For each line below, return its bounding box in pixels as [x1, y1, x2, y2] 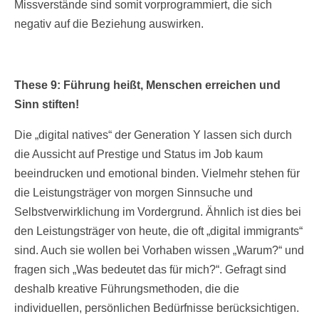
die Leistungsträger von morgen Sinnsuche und [14, 187, 253, 199]
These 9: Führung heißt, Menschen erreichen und [14, 79, 281, 92]
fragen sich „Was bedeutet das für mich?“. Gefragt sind [14, 263, 286, 276]
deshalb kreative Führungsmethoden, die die [14, 283, 239, 296]
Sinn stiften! [14, 98, 79, 111]
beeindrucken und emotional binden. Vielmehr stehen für [14, 167, 300, 180]
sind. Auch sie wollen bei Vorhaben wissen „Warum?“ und [14, 244, 304, 257]
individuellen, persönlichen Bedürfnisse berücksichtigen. [14, 302, 299, 315]
